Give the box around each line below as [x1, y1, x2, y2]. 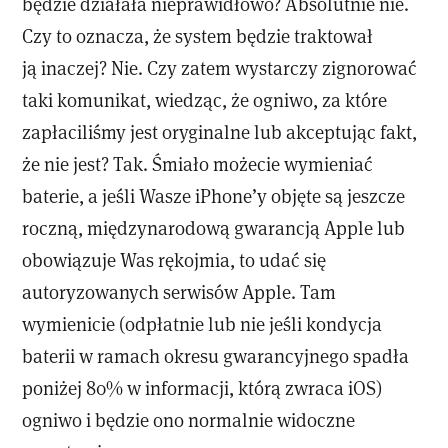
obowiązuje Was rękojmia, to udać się [22, 247, 327, 273]
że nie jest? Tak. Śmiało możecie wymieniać [22, 151, 374, 177]
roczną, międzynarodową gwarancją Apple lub [22, 215, 406, 241]
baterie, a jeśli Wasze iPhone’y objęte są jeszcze [22, 183, 406, 209]
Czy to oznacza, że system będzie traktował [22, 23, 374, 49]
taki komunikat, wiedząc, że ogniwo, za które [22, 87, 388, 113]
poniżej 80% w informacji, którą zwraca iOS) [22, 375, 383, 401]
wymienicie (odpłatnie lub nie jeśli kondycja [22, 311, 383, 337]
